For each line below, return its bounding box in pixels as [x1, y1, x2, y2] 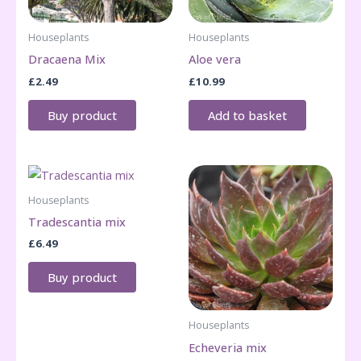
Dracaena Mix [27, 51, 106, 68]
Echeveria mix [189, 338, 267, 355]
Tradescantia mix [27, 214, 126, 230]
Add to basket [208, 106, 287, 123]
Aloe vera [189, 51, 241, 68]
